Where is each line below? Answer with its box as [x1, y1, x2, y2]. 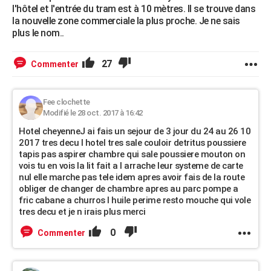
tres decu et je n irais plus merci [19, 206, 145, 217]
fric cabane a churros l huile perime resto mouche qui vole [19, 195, 250, 206]
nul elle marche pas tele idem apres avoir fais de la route [19, 172, 244, 183]
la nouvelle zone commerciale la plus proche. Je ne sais [12, 15, 240, 27]
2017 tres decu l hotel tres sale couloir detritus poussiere [19, 137, 246, 148]
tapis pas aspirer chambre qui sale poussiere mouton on [19, 149, 245, 160]
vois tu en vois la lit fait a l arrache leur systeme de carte [19, 160, 243, 171]
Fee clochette [43, 97, 90, 106]
